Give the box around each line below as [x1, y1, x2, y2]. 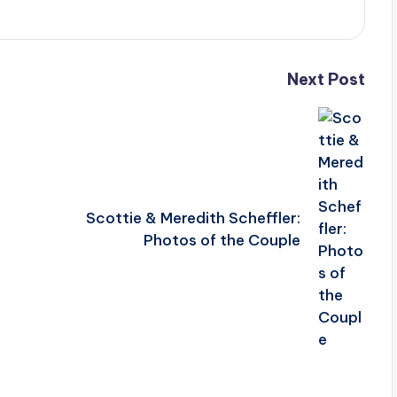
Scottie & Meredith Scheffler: [86, 207, 301, 228]
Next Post [286, 69, 365, 90]
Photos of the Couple [144, 230, 301, 250]
